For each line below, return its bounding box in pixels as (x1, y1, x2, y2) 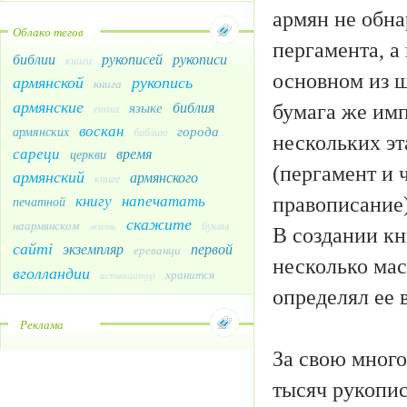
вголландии (13, 262, 90, 284)
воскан (79, 120, 124, 142)
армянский (13, 165, 84, 188)
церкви (70, 145, 106, 164)
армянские (13, 95, 84, 118)
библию (134, 124, 167, 140)
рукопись (132, 71, 193, 94)
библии (13, 49, 55, 69)
